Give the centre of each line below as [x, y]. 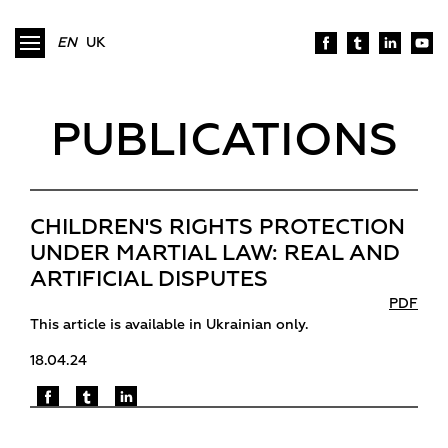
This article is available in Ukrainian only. [169, 324]
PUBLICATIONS [224, 140]
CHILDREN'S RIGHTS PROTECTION [217, 227]
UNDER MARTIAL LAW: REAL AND [215, 253]
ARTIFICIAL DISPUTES [149, 279]
